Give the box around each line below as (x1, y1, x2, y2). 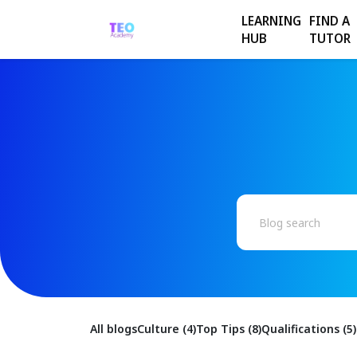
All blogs (89, 321, 137, 337)
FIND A (309, 13, 351, 29)
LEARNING (241, 13, 301, 29)
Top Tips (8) (195, 321, 261, 337)
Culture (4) (136, 321, 196, 337)
